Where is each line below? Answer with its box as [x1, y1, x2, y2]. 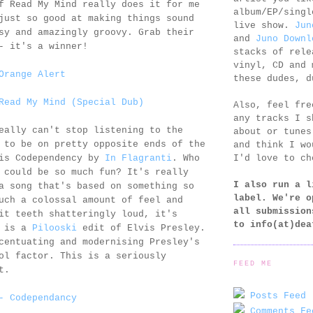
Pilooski [32, 223, 77, 234]
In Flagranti [105, 153, 172, 164]
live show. [233, 20, 295, 31]
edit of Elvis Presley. [77, 223, 205, 234]
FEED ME [233, 259, 273, 268]
